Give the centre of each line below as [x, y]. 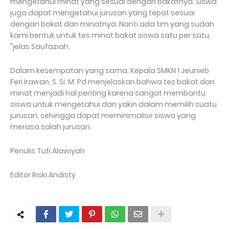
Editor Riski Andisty [43, 175]
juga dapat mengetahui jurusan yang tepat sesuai [102, 13]
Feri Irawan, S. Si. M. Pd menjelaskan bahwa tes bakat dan [112, 82]
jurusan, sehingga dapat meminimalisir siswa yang [103, 116]
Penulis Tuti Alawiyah [48, 151]
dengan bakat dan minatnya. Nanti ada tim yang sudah [112, 24]
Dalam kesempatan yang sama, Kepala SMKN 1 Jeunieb [110, 71]
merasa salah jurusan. [52, 127]
